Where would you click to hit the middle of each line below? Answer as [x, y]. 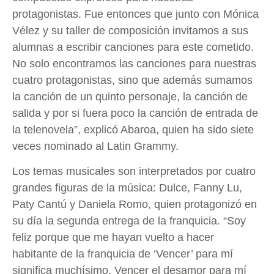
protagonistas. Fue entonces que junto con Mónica [135, 14]
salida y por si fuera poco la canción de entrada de [135, 113]
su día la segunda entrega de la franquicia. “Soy [129, 220]
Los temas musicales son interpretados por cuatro [134, 171]
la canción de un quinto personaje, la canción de [130, 96]
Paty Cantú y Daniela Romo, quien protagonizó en [135, 204]
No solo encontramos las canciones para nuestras [134, 63]
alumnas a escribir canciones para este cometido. [133, 47]
